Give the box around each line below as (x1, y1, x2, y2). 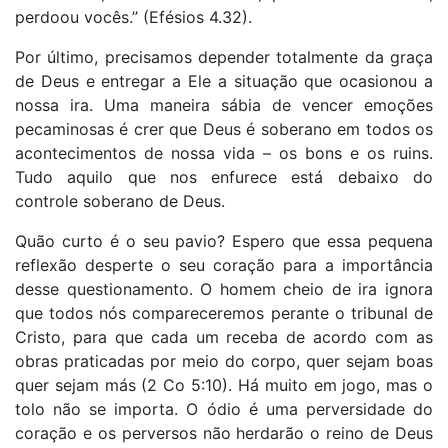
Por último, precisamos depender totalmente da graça (15, 46, 433, 67)
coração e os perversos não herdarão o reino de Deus (15, 422, 433, 443)
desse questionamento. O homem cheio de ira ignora (15, 278, 433, 299)
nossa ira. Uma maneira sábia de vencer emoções (15, 94, 433, 115)
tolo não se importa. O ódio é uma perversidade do (15, 398, 433, 419)
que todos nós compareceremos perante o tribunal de (15, 302, 433, 323)
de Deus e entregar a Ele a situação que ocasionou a (15, 70, 433, 91)
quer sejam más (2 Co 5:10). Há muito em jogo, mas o (15, 374, 433, 395)
